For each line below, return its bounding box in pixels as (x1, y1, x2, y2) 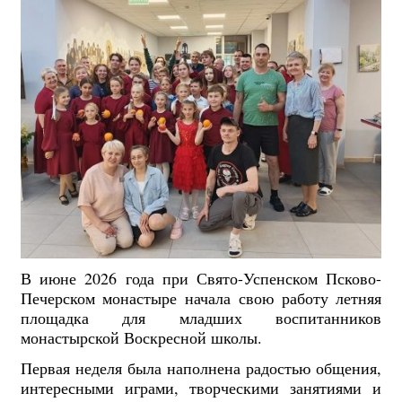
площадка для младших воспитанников (20, 307, 382, 329)
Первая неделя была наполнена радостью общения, (20, 356, 382, 379)
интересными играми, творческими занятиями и (20, 376, 382, 398)
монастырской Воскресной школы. (20, 327, 262, 349)
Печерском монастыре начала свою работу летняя (20, 287, 382, 310)
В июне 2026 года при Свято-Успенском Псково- (20, 267, 382, 290)
